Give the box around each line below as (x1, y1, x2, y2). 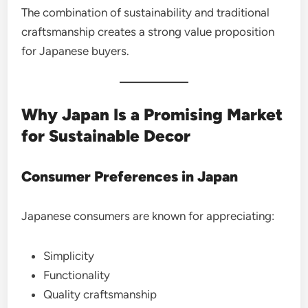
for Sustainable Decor (21, 125, 191, 146)
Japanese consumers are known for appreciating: (21, 208, 275, 223)
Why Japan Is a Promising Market (21, 104, 283, 124)
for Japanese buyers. (21, 43, 130, 58)
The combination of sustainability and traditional (21, 5, 270, 19)
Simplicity (43, 248, 95, 263)
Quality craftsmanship (43, 287, 157, 301)
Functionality (43, 267, 111, 282)
